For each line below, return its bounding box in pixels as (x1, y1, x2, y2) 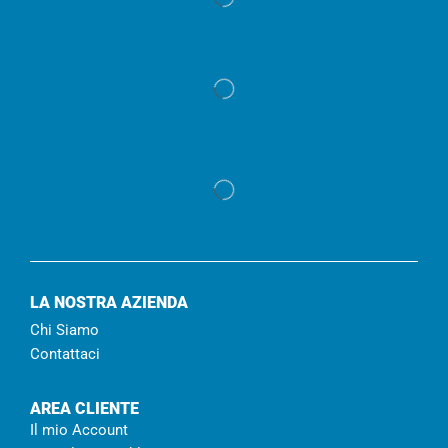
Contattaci (30, 344, 100, 363)
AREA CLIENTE (30, 398, 139, 418)
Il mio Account (30, 420, 128, 439)
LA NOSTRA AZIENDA (30, 292, 188, 312)
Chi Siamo (30, 320, 99, 339)
